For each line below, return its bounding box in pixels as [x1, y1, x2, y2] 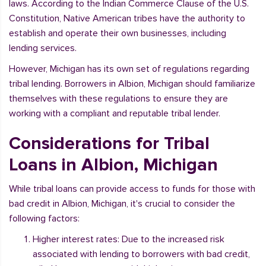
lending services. [9, 42, 77, 54]
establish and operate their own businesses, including [9, 27, 226, 39]
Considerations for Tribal [9, 132, 210, 154]
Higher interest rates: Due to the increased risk [33, 233, 224, 245]
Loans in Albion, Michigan [9, 154, 218, 176]
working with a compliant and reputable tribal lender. [9, 107, 220, 119]
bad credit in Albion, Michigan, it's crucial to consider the [9, 198, 235, 210]
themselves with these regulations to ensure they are [9, 93, 228, 104]
